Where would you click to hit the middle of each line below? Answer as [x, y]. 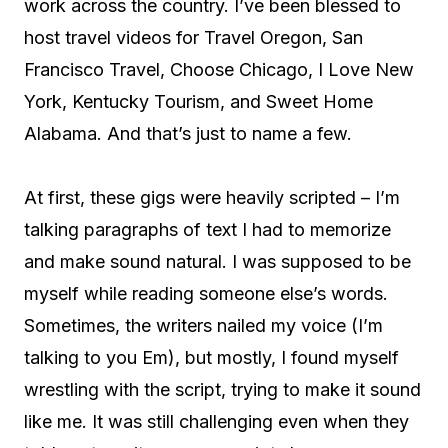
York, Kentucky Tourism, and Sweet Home [198, 101]
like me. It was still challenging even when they [216, 421]
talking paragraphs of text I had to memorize [207, 229]
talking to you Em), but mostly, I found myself [211, 357]
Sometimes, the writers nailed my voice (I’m [203, 325]
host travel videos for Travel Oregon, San [193, 37]
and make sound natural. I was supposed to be [217, 261]
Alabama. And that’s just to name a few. [188, 133]
